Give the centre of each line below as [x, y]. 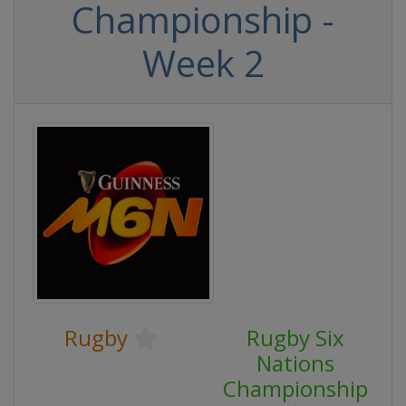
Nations [295, 363]
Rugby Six [295, 338]
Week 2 [203, 63]
